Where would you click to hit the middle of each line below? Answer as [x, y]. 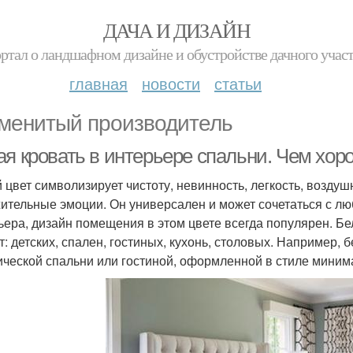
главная [98, 83]
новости [171, 83]
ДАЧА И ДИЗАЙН [176, 30]
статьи [238, 83]
